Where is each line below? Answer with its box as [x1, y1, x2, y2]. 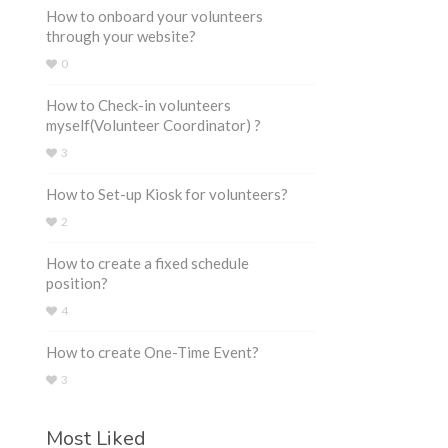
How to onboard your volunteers [46, 7, 263, 25]
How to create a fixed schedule [46, 254, 249, 272]
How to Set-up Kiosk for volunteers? [46, 185, 288, 203]
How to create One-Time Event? [46, 343, 259, 361]
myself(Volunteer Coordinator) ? [46, 116, 261, 134]
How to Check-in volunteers [46, 96, 231, 114]
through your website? [46, 27, 196, 45]
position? [46, 274, 108, 292]
